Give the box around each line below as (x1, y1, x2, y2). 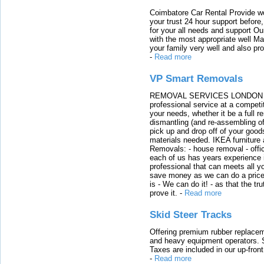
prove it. (150, 188, 177, 197)
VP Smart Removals (150, 73, 243, 84)
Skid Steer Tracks (150, 209, 232, 220)
